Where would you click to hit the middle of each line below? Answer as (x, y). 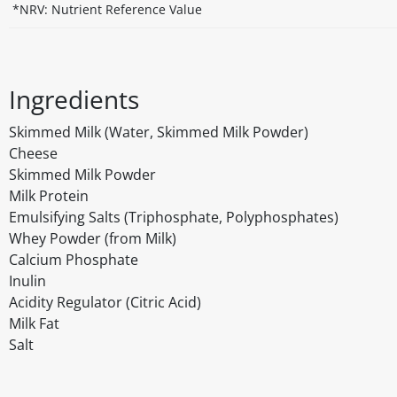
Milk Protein (49, 196)
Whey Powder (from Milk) (93, 239)
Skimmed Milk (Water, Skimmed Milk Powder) (159, 132)
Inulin (27, 281)
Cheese (33, 154)
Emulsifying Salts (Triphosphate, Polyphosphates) (174, 218)
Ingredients (74, 100)
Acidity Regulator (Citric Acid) (105, 303)
